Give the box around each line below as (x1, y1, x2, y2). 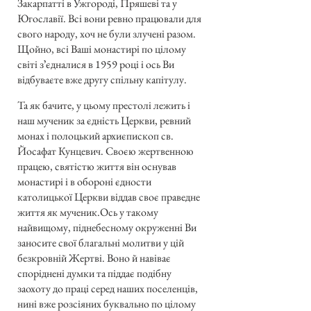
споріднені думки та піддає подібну (17, 265, 171, 280)
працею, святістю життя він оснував (17, 158, 176, 174)
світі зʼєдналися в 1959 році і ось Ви (17, 57, 174, 72)
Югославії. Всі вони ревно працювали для (17, 11, 201, 26)
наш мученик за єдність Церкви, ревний (17, 112, 191, 128)
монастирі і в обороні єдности (17, 174, 151, 189)
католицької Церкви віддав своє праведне (17, 189, 200, 204)
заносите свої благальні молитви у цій (17, 235, 184, 250)
